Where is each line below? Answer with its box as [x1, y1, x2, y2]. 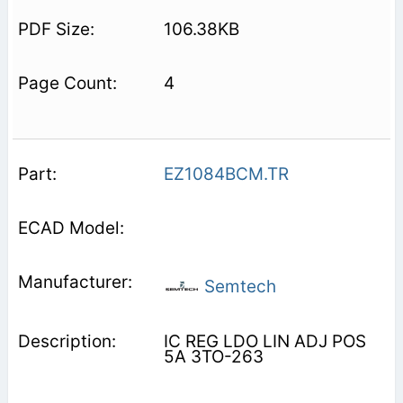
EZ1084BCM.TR [163, 163, 289, 184]
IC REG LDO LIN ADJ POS [163, 330, 366, 352]
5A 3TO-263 [163, 345, 264, 367]
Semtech [199, 275, 276, 297]
